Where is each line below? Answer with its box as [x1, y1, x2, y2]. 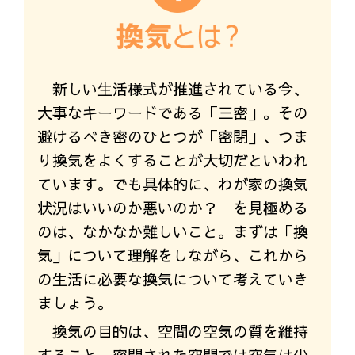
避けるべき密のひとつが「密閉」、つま [36, 126, 308, 147]
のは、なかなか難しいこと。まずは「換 [36, 221, 308, 242]
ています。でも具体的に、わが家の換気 [36, 174, 308, 195]
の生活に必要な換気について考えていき [36, 269, 308, 290]
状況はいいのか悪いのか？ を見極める [36, 197, 308, 219]
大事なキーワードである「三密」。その [36, 102, 308, 124]
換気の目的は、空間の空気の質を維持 [52, 321, 308, 342]
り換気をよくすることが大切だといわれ [36, 150, 308, 171]
